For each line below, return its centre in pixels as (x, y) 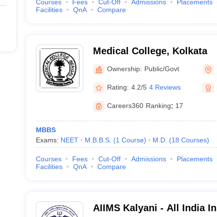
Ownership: (124, 69)
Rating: (118, 87)
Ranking (158, 106)
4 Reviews (165, 87)
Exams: (48, 140)
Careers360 (125, 106)
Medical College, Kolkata (150, 51)
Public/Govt (162, 69)
